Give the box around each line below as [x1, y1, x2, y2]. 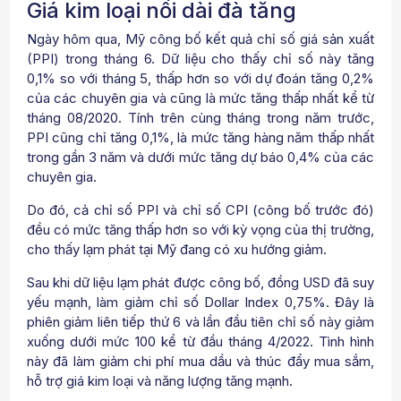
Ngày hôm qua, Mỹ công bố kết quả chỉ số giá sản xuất [27, 30, 374, 47]
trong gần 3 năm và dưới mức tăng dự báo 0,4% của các [27, 149, 374, 166]
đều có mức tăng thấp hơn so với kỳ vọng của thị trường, [27, 221, 374, 238]
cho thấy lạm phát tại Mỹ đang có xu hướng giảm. [27, 241, 327, 258]
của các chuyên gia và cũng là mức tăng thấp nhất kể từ [27, 90, 374, 107]
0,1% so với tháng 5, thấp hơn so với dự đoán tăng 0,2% [27, 70, 374, 87]
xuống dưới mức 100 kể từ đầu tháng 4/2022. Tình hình [27, 333, 374, 350]
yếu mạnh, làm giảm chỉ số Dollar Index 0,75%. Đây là [27, 294, 374, 311]
